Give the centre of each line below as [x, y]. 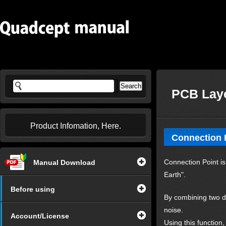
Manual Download [64, 162]
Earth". [175, 175]
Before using [33, 189]
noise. [174, 210]
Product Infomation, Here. [76, 126]
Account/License [40, 216]
